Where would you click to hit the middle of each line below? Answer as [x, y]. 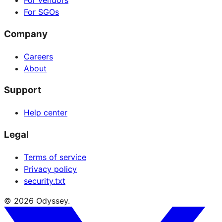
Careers [38, 56]
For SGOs [41, 12]
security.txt [45, 181]
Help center [46, 113]
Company [26, 34]
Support [23, 90]
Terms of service [55, 157]
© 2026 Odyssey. [37, 200]
